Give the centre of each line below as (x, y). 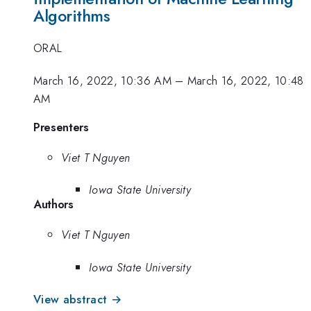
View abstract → (78, 300)
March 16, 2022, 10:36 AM (102, 80)
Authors (53, 204)
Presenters (61, 127)
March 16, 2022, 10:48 (245, 80)
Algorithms (72, 16)
